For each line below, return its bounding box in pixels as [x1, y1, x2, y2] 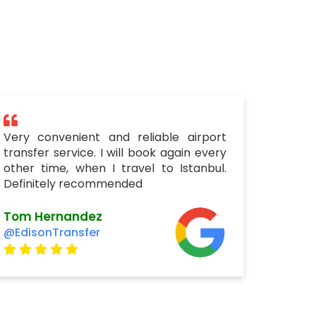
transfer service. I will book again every [3, 145, 226, 161]
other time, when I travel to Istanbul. [3, 160, 226, 176]
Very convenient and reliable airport [3, 129, 226, 145]
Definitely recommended [3, 176, 142, 192]
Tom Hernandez [3, 207, 102, 225]
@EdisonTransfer [3, 224, 100, 241]
